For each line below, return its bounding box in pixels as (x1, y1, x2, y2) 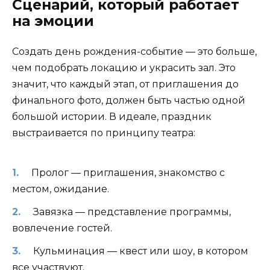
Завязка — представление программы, (33, 206, 231, 218)
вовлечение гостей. (12, 222, 112, 234)
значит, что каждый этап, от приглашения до (12, 78, 239, 90)
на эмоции (12, 13, 94, 30)
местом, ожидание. (12, 183, 109, 195)
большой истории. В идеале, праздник (12, 111, 212, 123)
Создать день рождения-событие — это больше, (12, 46, 257, 58)
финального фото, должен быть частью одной (12, 95, 245, 107)
